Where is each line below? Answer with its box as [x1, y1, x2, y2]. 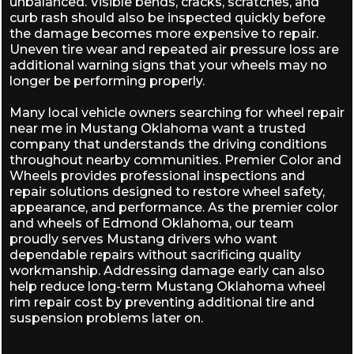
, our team [229, 216, 294, 232]
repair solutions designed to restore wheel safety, [9, 184, 325, 200]
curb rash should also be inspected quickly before [9, 10, 326, 26]
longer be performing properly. [9, 73, 205, 89]
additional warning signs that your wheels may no [9, 58, 327, 73]
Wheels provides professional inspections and [9, 168, 305, 184]
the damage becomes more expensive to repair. [9, 26, 318, 42]
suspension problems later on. [9, 311, 203, 326]
